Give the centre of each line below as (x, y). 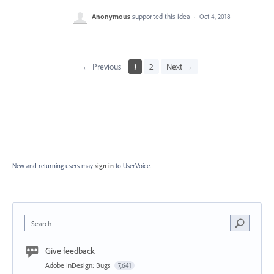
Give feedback (70, 251)
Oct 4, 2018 (215, 17)
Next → (179, 67)
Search (41, 224)
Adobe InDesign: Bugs (79, 265)
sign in (104, 166)
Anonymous (111, 17)
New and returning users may (54, 166)
